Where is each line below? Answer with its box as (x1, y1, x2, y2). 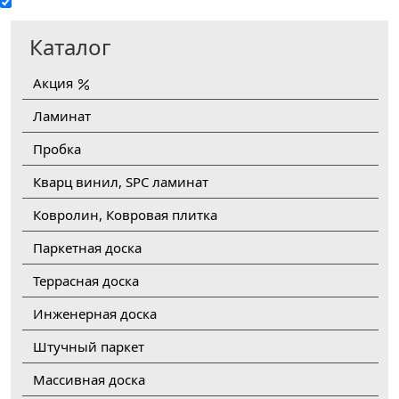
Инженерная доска (33, 304, 157, 322)
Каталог (29, 31, 110, 61)
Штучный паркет (33, 337, 144, 355)
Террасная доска (33, 271, 139, 289)
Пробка (33, 139, 81, 158)
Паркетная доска (33, 238, 142, 256)
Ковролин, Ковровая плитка (33, 205, 217, 224)
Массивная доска (33, 370, 145, 388)
